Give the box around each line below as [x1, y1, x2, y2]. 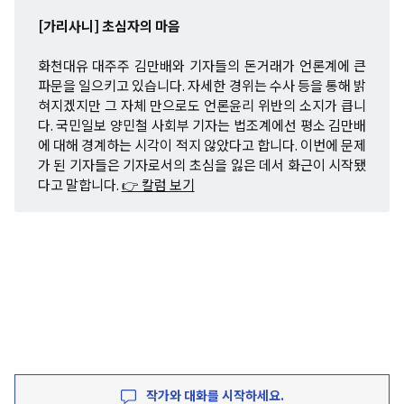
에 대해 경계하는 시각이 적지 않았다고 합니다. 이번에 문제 [37, 134, 367, 155]
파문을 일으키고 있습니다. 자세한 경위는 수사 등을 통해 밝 [37, 75, 367, 96]
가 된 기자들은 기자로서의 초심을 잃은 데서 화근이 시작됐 [37, 154, 367, 175]
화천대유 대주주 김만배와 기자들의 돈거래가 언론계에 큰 [37, 55, 367, 76]
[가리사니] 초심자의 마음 [37, 15, 180, 36]
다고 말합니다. [37, 174, 122, 195]
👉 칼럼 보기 [121, 174, 195, 195]
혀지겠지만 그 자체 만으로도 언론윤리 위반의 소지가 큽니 [37, 95, 367, 115]
